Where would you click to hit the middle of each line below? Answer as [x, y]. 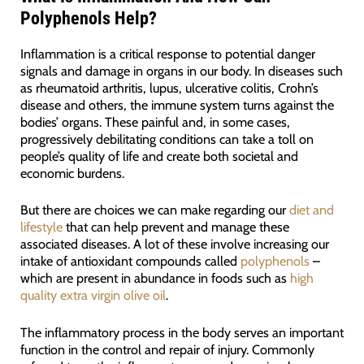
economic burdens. [72, 173]
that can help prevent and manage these [175, 227]
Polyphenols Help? [88, 19]
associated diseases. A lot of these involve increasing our [174, 244]
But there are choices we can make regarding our [154, 210]
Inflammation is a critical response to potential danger [167, 54]
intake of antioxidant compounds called [130, 261]
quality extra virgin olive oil [93, 295]
